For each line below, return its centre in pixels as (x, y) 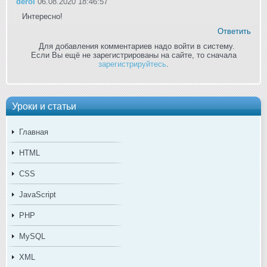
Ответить (234, 31)
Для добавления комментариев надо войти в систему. (136, 46)
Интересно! (42, 16)
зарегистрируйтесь (132, 64)
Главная (34, 132)
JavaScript (38, 194)
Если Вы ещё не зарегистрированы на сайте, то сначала (133, 55)
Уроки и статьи (44, 106)
